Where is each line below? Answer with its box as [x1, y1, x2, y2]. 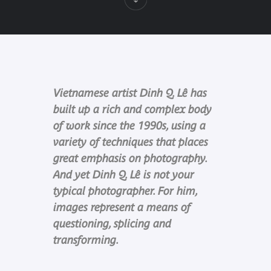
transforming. [53, 233, 119, 246]
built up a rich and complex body [53, 102, 212, 116]
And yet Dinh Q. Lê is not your [53, 168, 194, 181]
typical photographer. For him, [53, 184, 197, 197]
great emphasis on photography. [53, 151, 207, 165]
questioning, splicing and [53, 217, 171, 230]
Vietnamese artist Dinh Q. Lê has [53, 86, 207, 99]
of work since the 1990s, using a [53, 119, 206, 132]
